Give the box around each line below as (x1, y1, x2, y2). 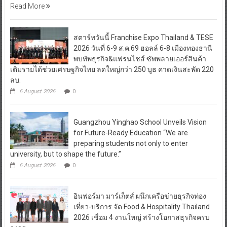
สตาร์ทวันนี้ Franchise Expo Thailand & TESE (73, 33, 213, 42)
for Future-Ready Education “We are (73, 129, 188, 137)
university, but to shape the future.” (10, 150, 121, 159)
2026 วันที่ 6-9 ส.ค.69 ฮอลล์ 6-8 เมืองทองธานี (73, 44, 212, 53)
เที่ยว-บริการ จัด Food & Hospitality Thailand (73, 203, 210, 211)
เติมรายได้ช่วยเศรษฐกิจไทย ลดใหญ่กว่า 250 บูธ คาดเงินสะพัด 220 (10, 65, 214, 74)
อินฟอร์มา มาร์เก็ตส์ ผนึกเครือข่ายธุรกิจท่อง (73, 192, 206, 201)
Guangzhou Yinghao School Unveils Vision (73, 118, 207, 127)
